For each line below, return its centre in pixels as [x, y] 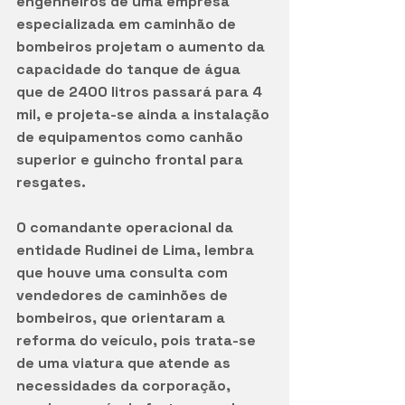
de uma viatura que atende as [125, 363]
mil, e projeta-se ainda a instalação [145, 114]
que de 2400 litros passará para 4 [141, 91]
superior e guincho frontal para [132, 159]
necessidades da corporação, [125, 385]
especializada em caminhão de [128, 24]
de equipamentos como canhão [132, 137]
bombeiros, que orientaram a [122, 317]
